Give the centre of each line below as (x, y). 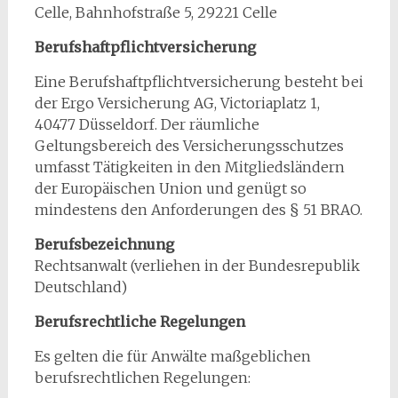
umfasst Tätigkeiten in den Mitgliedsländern (189, 167)
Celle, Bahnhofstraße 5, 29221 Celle (155, 12)
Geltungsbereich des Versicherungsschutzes (189, 146)
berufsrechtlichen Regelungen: (142, 378)
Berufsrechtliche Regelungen (139, 322)
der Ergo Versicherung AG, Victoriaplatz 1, (177, 103)
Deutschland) (80, 287)
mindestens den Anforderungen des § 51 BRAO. (198, 210)
